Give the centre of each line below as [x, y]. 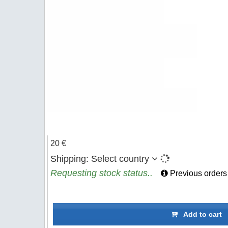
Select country [120, 159]
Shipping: [71, 159]
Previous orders [197, 173]
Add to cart [200, 214]
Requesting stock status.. [102, 173]
